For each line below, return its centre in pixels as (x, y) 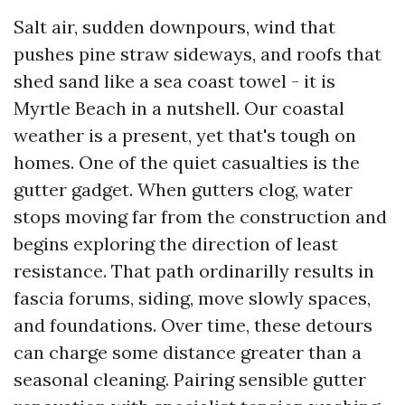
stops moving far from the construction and (200, 217)
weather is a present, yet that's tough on (185, 135)
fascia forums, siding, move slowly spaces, (192, 298)
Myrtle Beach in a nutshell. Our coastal (179, 108)
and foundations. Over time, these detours (193, 325)
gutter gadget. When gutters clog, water (183, 189)
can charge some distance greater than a (188, 352)
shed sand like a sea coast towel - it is (174, 81)
